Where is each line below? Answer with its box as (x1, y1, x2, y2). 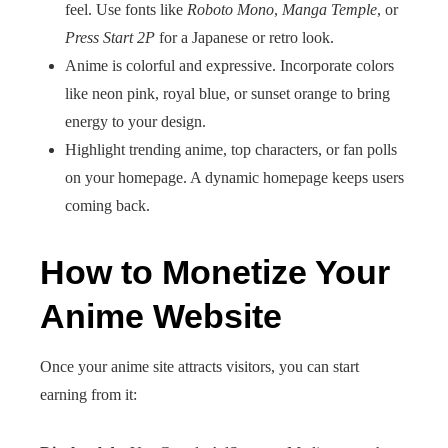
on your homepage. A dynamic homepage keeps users (65, 169, 404, 186)
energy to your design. (65, 113, 206, 130)
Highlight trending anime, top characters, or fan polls (65, 141, 397, 158)
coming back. (65, 197, 150, 214)
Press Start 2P (65, 29, 155, 46)
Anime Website (40, 297, 282, 335)
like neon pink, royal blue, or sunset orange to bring (65, 85, 390, 102)
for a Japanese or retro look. (155, 29, 334, 46)
